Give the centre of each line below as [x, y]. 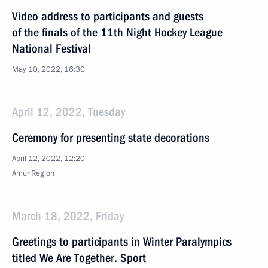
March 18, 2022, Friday [68, 216]
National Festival [51, 48]
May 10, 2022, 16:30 [48, 69]
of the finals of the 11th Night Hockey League [117, 32]
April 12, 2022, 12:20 [48, 159]
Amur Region [33, 173]
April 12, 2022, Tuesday [68, 112]
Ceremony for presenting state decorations [111, 138]
